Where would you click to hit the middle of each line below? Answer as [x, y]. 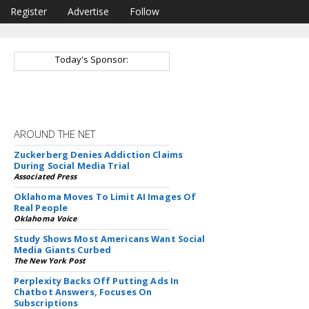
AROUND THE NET [54, 134]
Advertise [88, 11]
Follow [144, 11]
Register [29, 11]
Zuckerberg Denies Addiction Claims [98, 154]
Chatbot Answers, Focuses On [83, 292]
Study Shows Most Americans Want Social [109, 239]
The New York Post [49, 260]
